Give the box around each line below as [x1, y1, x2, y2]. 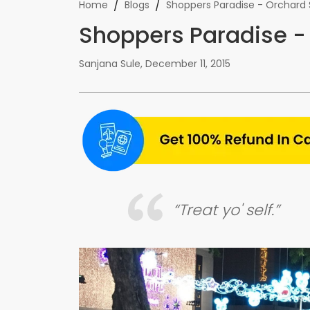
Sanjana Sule [79, 57, 140, 71]
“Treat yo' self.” [172, 199, 280, 221]
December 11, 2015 [145, 57, 230, 71]
